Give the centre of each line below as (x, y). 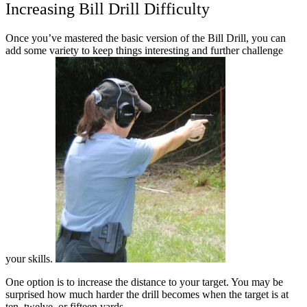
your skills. (30, 259)
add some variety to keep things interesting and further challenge (144, 51)
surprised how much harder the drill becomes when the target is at (147, 295)
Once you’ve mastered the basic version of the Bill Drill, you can (146, 38)
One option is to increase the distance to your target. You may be (144, 282)
